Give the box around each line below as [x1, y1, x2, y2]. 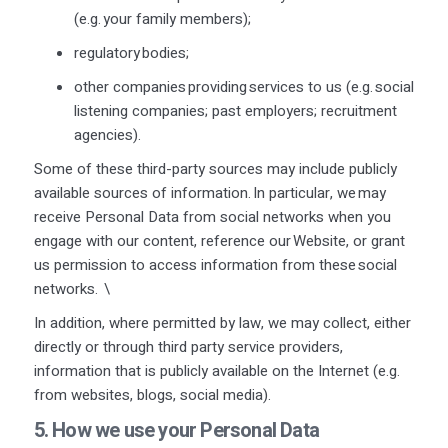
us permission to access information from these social [33, 253, 397, 276]
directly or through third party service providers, [33, 335, 343, 358]
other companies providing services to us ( [73, 75, 351, 98]
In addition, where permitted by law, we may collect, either [33, 311, 411, 334]
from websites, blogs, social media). [33, 383, 275, 406]
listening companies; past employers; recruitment [73, 99, 397, 122]
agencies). [73, 123, 143, 146]
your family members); [100, 7, 253, 30]
